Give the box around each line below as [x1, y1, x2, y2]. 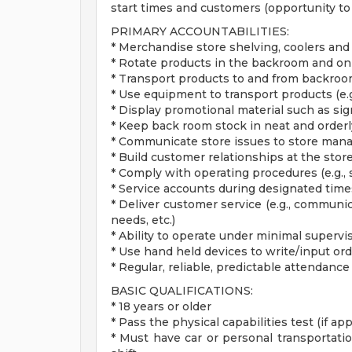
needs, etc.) [111, 213, 175, 227]
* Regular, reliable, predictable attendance [111, 260, 350, 274]
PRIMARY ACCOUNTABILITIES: [111, 24, 289, 38]
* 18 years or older [111, 299, 211, 313]
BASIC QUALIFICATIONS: [111, 284, 253, 298]
